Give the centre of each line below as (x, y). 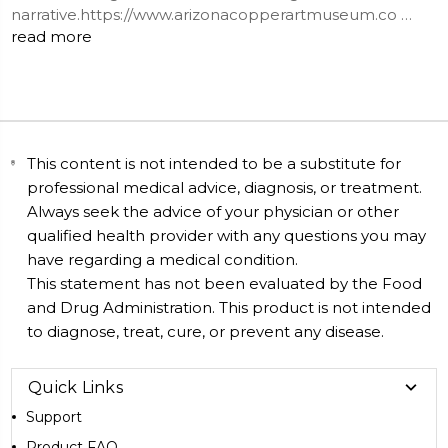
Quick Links (75, 387)
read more (51, 36)
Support (54, 416)
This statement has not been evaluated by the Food (225, 283)
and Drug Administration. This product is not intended (229, 307)
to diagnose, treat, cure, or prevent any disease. (206, 331)
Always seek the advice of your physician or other (213, 211)
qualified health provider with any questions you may (227, 235)
